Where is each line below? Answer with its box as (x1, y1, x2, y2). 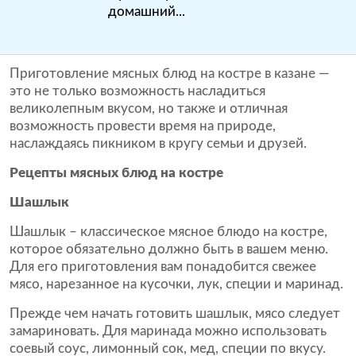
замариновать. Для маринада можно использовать (10, 324, 327, 338)
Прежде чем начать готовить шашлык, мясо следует (10, 307, 340, 320)
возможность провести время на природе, (10, 119, 276, 133)
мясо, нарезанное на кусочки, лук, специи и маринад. (10, 277, 343, 291)
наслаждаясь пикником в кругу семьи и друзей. (10, 137, 307, 150)
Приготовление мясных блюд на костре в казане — (10, 67, 330, 80)
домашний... (108, 5, 185, 18)
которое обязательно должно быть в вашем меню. (10, 242, 328, 256)
